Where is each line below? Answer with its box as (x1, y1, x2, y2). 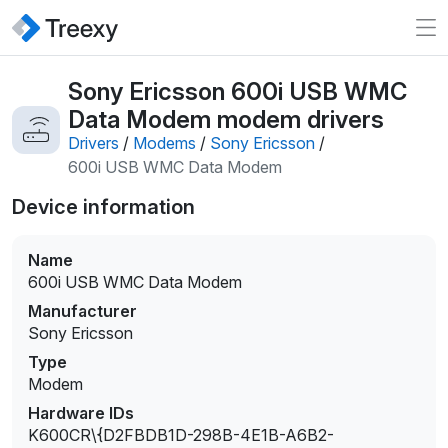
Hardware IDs (28, 403, 134, 424)
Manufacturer (28, 301, 137, 322)
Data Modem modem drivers (68, 104, 384, 134)
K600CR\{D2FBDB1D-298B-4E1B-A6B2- (28, 425, 336, 446)
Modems (133, 133, 196, 154)
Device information (12, 195, 195, 220)
